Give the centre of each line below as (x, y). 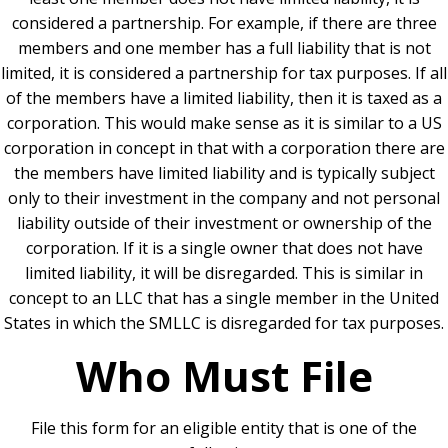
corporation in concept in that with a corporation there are (224, 148)
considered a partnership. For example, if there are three (224, 23)
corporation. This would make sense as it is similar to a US (224, 123)
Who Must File (224, 376)
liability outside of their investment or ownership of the (224, 223)
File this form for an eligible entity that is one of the (224, 428)
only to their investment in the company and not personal (224, 198)
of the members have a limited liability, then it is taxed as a (224, 98)
